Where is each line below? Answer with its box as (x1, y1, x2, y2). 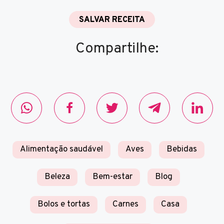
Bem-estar (92, 171, 132, 182)
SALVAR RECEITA (79, 14, 145, 25)
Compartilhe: (75, 39, 158, 58)
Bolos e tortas (37, 198, 90, 210)
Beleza (44, 171, 70, 182)
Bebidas (166, 143, 197, 155)
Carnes (112, 198, 138, 210)
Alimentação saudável (19, 143, 103, 155)
